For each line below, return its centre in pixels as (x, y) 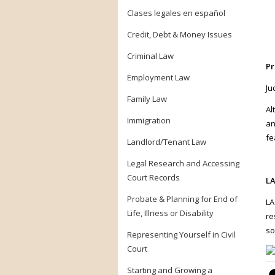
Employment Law (158, 77)
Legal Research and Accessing (183, 163)
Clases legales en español (176, 13)
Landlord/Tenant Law (167, 142)
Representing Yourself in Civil (181, 234)
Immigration (149, 120)
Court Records (153, 177)
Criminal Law (150, 56)
